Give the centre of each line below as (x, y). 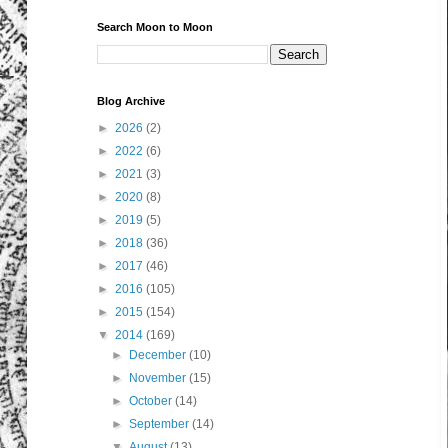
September (161, 424)
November (159, 378)
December (159, 355)
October (152, 401)
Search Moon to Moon (155, 27)
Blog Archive (131, 101)
